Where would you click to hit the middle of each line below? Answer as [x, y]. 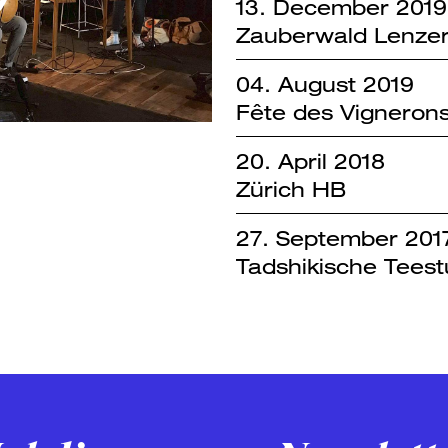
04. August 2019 [324, 84]
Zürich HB [290, 189]
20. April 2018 [310, 161]
